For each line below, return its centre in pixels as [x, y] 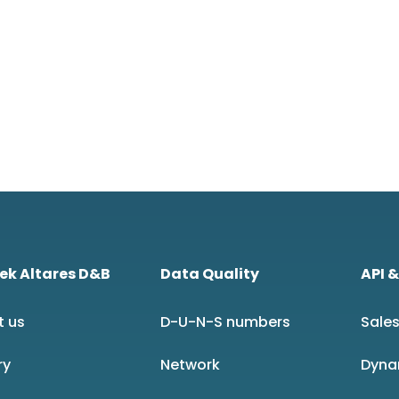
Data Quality [209, 274]
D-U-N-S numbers [225, 322]
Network [190, 365]
